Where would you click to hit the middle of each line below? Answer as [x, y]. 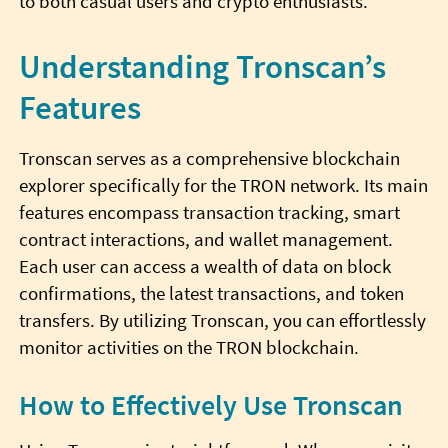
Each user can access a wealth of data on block [204, 266]
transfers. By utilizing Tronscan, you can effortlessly [222, 320]
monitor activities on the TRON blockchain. [188, 347]
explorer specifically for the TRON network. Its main [223, 185]
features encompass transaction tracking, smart [209, 212]
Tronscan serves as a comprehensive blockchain [209, 158]
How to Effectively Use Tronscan [210, 405]
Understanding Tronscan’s [202, 65]
